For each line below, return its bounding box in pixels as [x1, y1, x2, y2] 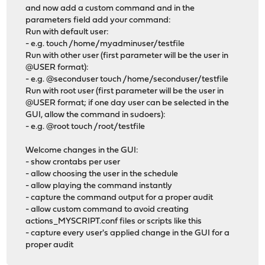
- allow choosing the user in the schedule [25, 169, 179, 179]
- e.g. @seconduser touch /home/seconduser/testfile [25, 75, 229, 84]
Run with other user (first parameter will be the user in [25, 51, 229, 60]
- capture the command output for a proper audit [25, 193, 214, 202]
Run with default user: [25, 27, 109, 37]
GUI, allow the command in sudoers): [25, 110, 166, 119]
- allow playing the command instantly [25, 181, 173, 190]
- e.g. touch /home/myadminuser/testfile [25, 39, 185, 49]
